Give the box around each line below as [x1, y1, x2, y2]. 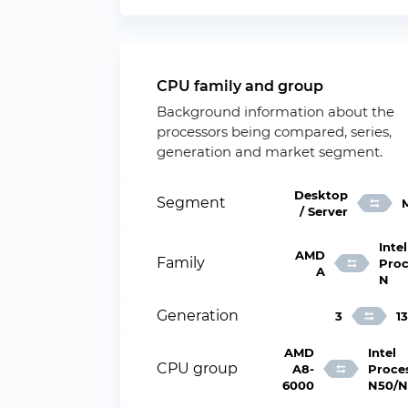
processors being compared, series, [157, 123, 392, 140]
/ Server [300, 204, 349, 219]
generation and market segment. [157, 143, 382, 160]
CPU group [157, 360, 238, 377]
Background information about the [157, 103, 394, 120]
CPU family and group [157, 77, 323, 95]
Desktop [294, 188, 349, 202]
